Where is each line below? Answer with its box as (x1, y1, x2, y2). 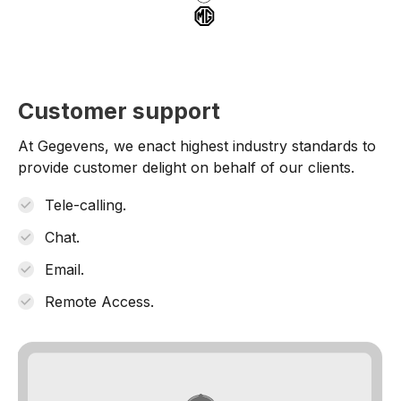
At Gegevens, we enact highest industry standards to (18, 136, 376, 155)
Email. (45, 260, 84, 278)
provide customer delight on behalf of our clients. (18, 158, 354, 176)
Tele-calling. (45, 195, 126, 214)
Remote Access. (45, 292, 154, 311)
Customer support (18, 97, 220, 124)
